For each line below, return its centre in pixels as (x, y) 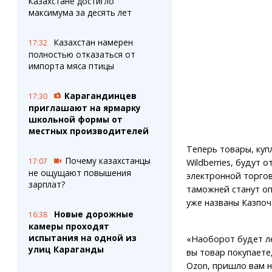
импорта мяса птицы (71, 66)
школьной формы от (75, 119)
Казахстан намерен (93, 42)
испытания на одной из (82, 238)
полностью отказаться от (82, 54)
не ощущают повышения (80, 173)
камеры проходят (69, 226)
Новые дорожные (93, 214)
